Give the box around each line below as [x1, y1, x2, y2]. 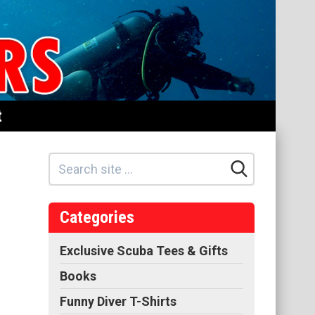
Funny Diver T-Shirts [60, 293, 176, 309]
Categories [60, 207, 134, 227]
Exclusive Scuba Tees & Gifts [60, 243, 228, 258]
